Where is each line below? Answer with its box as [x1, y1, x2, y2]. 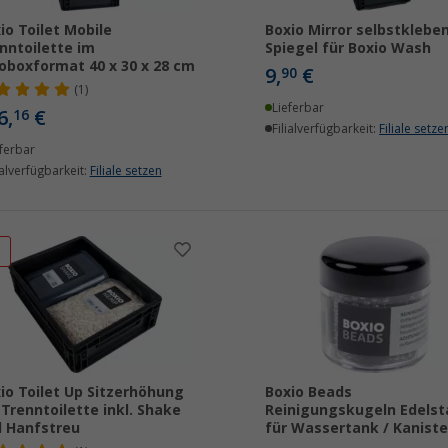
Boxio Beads [264, 384, 352, 400]
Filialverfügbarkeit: [272, 122, 380, 136]
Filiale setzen [89, 164, 162, 178]
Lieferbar [272, 101, 325, 115]
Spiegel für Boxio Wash [264, 40, 431, 56]
